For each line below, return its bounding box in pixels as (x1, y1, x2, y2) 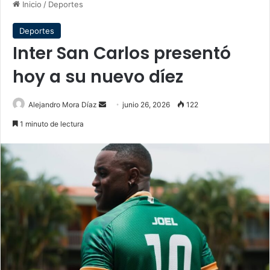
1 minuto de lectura (18, 119, 84, 128)
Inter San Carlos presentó (13, 42, 231, 65)
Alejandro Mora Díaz (28, 100, 97, 109)
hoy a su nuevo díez (13, 65, 183, 89)
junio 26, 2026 (122, 100, 170, 109)
